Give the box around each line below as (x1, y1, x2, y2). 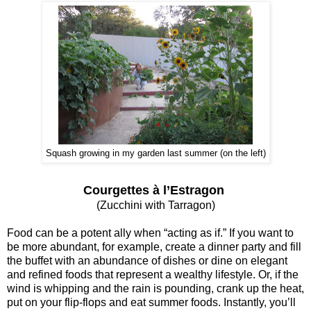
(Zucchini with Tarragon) (96, 199, 215, 211)
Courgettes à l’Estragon (83, 183, 224, 197)
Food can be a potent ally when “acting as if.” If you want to (7, 226, 294, 239)
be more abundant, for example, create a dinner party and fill (7, 240, 301, 253)
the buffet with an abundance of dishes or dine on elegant (7, 254, 287, 267)
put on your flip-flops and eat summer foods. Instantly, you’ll (7, 296, 296, 308)
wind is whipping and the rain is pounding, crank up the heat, (7, 282, 304, 294)
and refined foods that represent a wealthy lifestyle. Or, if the (7, 268, 299, 280)
